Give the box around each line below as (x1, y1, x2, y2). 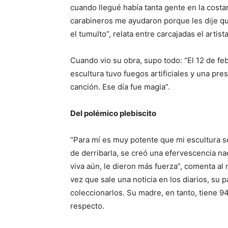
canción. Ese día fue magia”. (70, 82, 170, 92)
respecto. (70, 201, 104, 211)
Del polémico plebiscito (70, 108, 156, 118)
